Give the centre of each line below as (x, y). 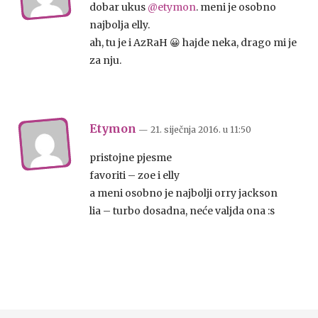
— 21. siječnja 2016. (181, 129)
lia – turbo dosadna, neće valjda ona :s (182, 210)
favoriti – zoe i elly (135, 175)
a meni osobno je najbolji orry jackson (183, 193)
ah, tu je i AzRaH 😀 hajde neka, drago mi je (193, 42)
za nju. (105, 60)
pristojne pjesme (131, 157)
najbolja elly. (120, 24)
